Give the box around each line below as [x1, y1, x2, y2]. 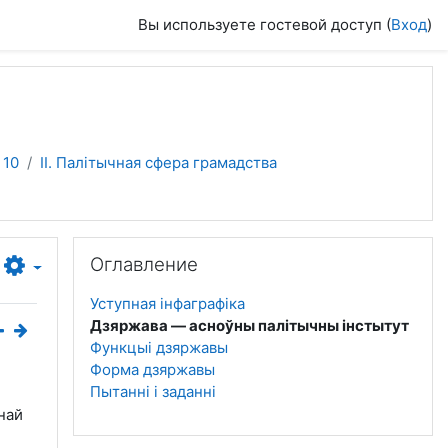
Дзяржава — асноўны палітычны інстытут [90, 316, 409, 335]
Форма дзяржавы [90, 360, 215, 379]
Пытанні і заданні [90, 382, 216, 401]
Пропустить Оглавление [72, 237, 249, 256]
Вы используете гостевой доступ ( [138, 15, 391, 34]
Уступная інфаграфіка [90, 294, 245, 313]
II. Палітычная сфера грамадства [40, 153, 277, 172]
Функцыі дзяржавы [90, 338, 228, 357]
